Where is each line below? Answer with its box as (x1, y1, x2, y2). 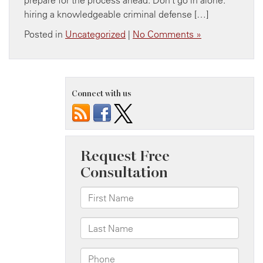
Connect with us (72, 88, 131, 99)
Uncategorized (65, 28, 126, 40)
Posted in (24, 28, 65, 40)
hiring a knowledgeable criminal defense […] (24, 8, 208, 20)
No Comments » (133, 28, 201, 40)
